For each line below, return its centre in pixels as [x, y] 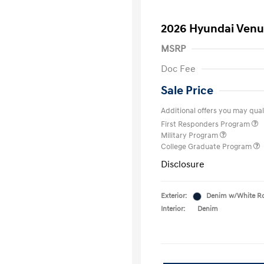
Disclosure [183, 164]
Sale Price [187, 91]
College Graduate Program [207, 147]
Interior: [173, 209]
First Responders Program [206, 124]
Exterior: [174, 196]
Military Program [190, 136]
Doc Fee [178, 69]
